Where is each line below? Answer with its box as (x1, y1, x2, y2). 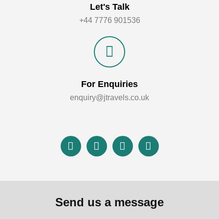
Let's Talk (89, 2, 130, 12)
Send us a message (55, 196, 164, 209)
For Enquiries (81, 79, 138, 89)
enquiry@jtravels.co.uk (70, 93, 149, 102)
